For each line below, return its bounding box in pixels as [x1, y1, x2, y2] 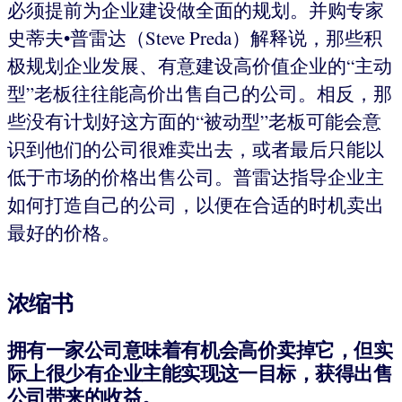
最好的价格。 [7, 219, 120, 245]
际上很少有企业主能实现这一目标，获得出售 [7, 361, 393, 385]
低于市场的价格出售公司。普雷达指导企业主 [7, 163, 384, 189]
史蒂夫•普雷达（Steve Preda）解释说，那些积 [7, 24, 382, 50]
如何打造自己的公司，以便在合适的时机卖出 [7, 191, 384, 217]
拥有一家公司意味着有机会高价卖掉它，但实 [7, 337, 393, 362]
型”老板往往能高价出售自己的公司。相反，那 [7, 80, 392, 106]
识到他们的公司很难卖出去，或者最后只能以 [7, 135, 384, 162]
